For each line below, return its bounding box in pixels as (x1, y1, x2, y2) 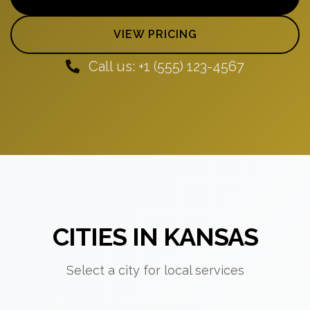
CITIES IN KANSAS (52, 221, 258, 251)
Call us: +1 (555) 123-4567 (85, 57, 244, 75)
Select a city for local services (66, 262, 244, 277)
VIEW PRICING (113, 27, 197, 41)
